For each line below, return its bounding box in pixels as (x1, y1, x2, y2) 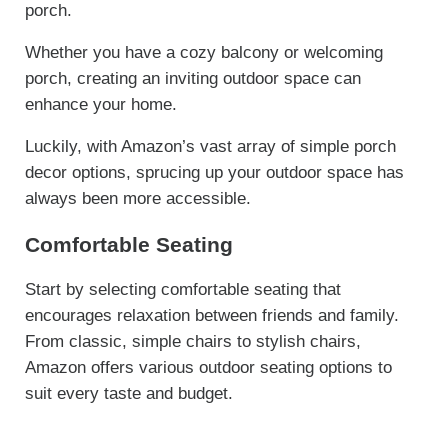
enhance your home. (24, 95, 177, 115)
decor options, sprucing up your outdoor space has (24, 163, 404, 183)
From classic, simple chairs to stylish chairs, (24, 332, 361, 352)
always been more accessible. (24, 189, 251, 209)
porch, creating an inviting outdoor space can (24, 69, 361, 89)
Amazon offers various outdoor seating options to (24, 358, 392, 378)
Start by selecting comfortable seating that (24, 280, 341, 300)
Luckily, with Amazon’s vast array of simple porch (24, 137, 396, 157)
